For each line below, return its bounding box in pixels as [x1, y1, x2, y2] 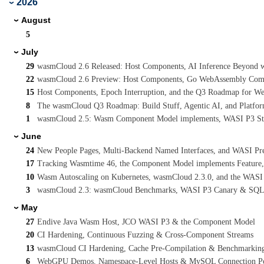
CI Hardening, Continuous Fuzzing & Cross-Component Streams [37, 230, 254, 240]
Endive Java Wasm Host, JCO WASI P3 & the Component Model [37, 217, 256, 227]
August [21, 15, 51, 25]
